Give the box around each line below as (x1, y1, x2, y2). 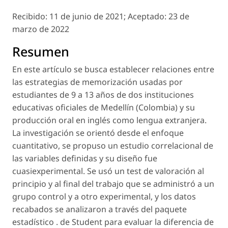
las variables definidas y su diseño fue (12, 152, 157, 164)
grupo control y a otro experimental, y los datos (12, 190, 196, 202)
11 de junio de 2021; (49, 10, 128, 22)
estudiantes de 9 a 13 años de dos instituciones (12, 89, 194, 100)
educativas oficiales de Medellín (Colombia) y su (12, 101, 195, 113)
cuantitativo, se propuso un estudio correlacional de (12, 139, 213, 151)
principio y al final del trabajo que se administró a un (12, 178, 214, 189)
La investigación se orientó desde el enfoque (12, 127, 184, 138)
